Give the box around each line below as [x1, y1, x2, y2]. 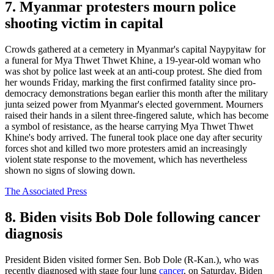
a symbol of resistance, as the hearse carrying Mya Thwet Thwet [5, 121, 253, 132]
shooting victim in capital [5, 15, 163, 32]
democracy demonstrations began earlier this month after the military [5, 88, 268, 99]
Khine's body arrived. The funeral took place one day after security [5, 132, 262, 143]
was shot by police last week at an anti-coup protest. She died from [5, 66, 262, 77]
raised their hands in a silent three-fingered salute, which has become [5, 110, 268, 121]
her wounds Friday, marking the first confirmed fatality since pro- [5, 77, 256, 88]
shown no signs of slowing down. [5, 165, 135, 176]
